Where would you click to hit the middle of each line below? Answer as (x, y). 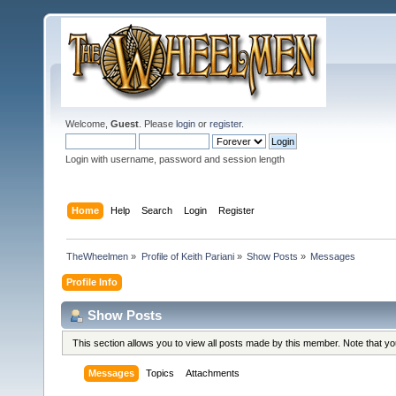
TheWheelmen (98, 256)
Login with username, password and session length (175, 159)
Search (157, 210)
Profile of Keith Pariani (187, 256)
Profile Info (92, 282)
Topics (160, 373)
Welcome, (88, 124)
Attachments (213, 373)
